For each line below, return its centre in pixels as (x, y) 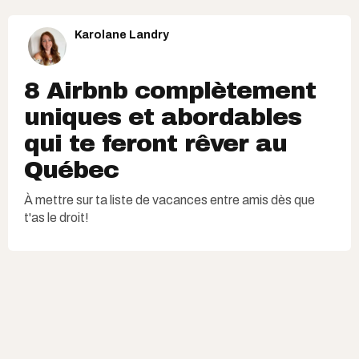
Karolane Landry (122, 34)
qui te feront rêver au (155, 143)
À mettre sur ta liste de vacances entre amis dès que (169, 200)
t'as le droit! (56, 217)
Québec (71, 169)
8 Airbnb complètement (170, 90)
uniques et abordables (163, 117)
